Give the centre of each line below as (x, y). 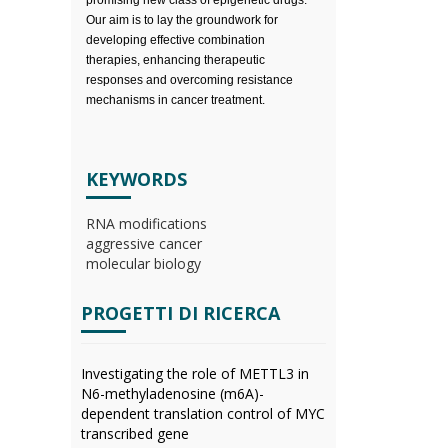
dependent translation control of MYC (203, 413)
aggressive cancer (144, 243)
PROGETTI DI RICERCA (180, 313)
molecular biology (143, 263)
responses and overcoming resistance (189, 80)
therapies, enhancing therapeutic (175, 60)
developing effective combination (175, 40)
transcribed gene (135, 433)
